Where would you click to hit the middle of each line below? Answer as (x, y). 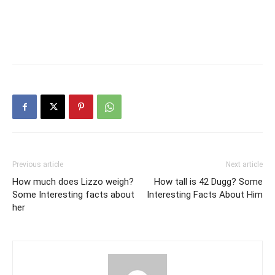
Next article (244, 165)
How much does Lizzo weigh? (73, 182)
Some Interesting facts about (73, 195)
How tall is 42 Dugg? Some (208, 182)
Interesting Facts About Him (205, 195)
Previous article (38, 165)
